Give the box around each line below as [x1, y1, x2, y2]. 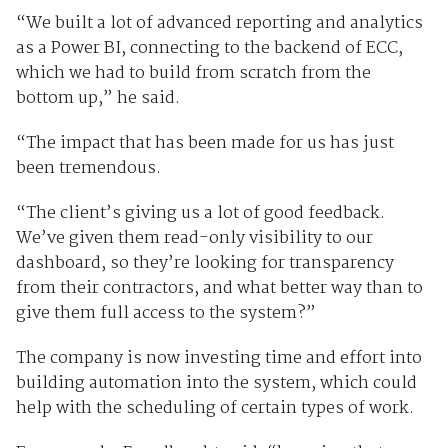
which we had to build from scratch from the [15, 59, 371, 87]
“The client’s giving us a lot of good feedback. [15, 199, 385, 227]
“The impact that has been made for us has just [15, 129, 394, 157]
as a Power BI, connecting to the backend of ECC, [15, 34, 403, 62]
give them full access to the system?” [15, 299, 316, 327]
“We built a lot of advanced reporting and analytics [15, 9, 423, 37]
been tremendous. [15, 154, 161, 182]
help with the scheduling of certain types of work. [15, 394, 414, 422]
